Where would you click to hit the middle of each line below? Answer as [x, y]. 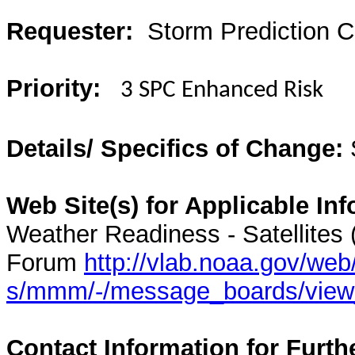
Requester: [70, 31]
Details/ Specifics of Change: [175, 149]
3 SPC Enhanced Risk [219, 91]
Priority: [53, 88]
